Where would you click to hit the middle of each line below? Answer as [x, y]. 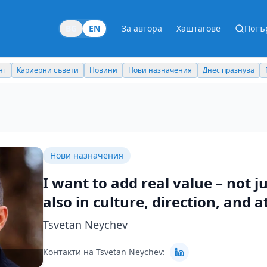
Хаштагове [198, 28]
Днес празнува [147, 70]
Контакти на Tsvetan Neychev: [104, 252]
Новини [21, 70]
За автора [142, 28]
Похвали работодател [222, 70]
